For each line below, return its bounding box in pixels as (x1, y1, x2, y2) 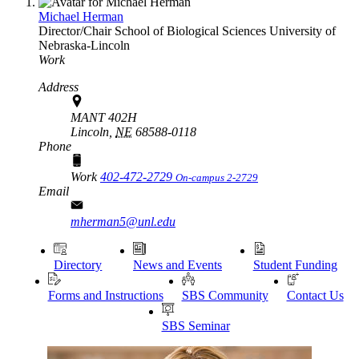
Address (38, 79, 79, 94)
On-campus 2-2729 (175, 171, 258, 184)
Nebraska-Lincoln (38, 38, 130, 52)
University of (269, 23, 336, 38)
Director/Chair (38, 23, 115, 38)
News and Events (132, 257, 222, 272)
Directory (54, 257, 103, 272)
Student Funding (252, 257, 337, 272)
